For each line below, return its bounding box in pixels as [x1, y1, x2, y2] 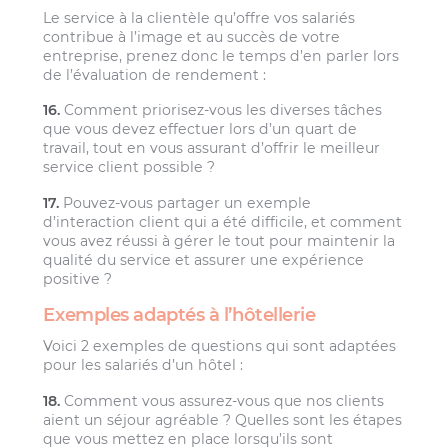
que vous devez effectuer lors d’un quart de [43, 120, 358, 139]
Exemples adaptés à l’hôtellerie [43, 303, 316, 326]
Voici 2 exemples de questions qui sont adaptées [43, 337, 397, 356]
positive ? [43, 269, 113, 288]
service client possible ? [43, 158, 216, 177]
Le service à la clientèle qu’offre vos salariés [43, 8, 356, 27]
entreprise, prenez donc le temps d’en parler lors [43, 46, 400, 65]
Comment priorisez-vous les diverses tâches [60, 101, 383, 120]
